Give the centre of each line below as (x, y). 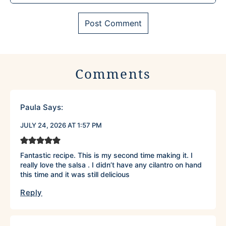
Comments (113, 74)
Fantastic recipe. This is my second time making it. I (106, 155)
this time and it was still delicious (75, 175)
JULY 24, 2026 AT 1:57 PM (61, 125)
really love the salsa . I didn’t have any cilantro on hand (111, 165)
